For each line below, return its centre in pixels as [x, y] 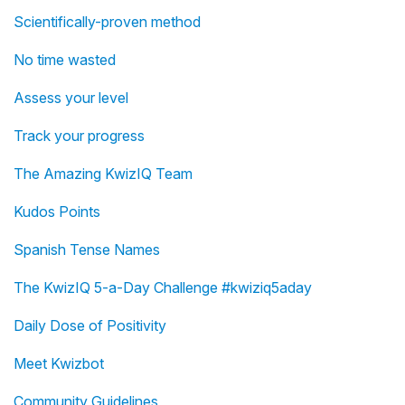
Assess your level [71, 98]
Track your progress [79, 136]
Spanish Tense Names [87, 250]
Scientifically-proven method [107, 22]
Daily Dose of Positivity [90, 326]
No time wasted [65, 60]
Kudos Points [57, 212]
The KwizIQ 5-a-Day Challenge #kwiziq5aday [163, 288]
